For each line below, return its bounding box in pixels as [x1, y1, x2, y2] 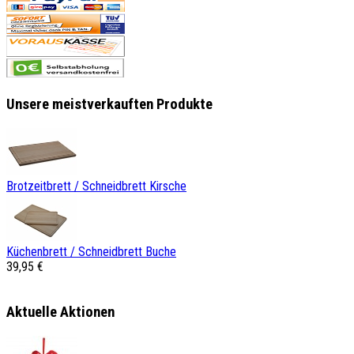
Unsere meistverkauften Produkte [6, 95, 213, 113]
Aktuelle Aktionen [6, 303, 115, 322]
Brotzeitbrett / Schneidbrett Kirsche [6, 178, 186, 194]
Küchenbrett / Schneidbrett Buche [6, 243, 176, 259]
